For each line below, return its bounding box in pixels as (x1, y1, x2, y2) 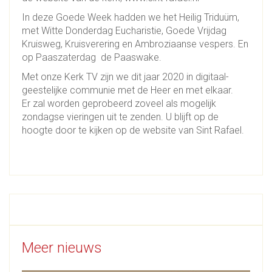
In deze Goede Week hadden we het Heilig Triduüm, (22, 11, 239, 23)
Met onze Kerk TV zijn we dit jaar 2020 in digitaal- (22, 70, 229, 83)
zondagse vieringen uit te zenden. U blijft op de (22, 110, 219, 123)
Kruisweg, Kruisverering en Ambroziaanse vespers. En (22, 38, 248, 50)
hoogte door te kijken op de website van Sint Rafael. (22, 124, 244, 136)
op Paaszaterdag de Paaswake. (22, 51, 161, 63)
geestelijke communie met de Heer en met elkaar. (22, 84, 233, 96)
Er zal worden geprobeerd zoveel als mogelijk (22, 97, 216, 109)
